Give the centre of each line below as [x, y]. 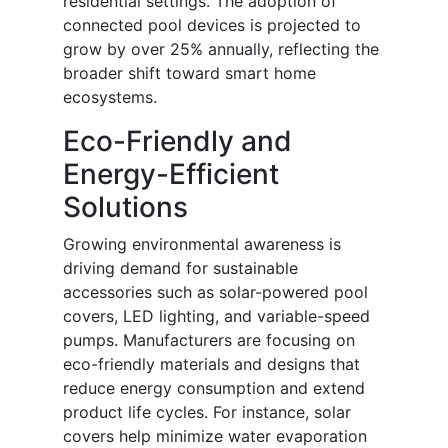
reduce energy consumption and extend [214, 388]
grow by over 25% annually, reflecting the [221, 49]
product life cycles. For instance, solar [207, 412]
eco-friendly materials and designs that [211, 364]
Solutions [125, 207]
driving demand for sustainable [180, 268]
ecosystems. [110, 97]
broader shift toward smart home [189, 73]
